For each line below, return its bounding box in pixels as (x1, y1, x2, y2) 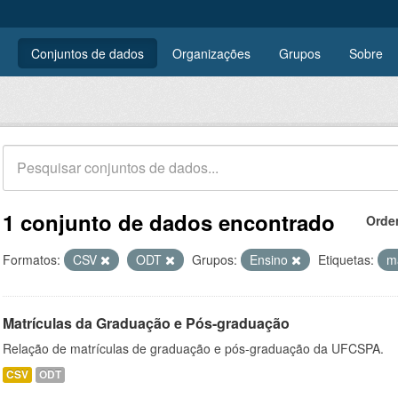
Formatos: (3, 251, 60, 268)
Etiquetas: (318, 251, 374, 268)
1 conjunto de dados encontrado (3, 207, 335, 237)
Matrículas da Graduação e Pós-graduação (3, 313, 290, 333)
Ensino (250, 251, 291, 268)
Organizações (172, 44, 251, 62)
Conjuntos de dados (31, 44, 144, 62)
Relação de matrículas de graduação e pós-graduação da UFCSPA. (3, 339, 384, 357)
